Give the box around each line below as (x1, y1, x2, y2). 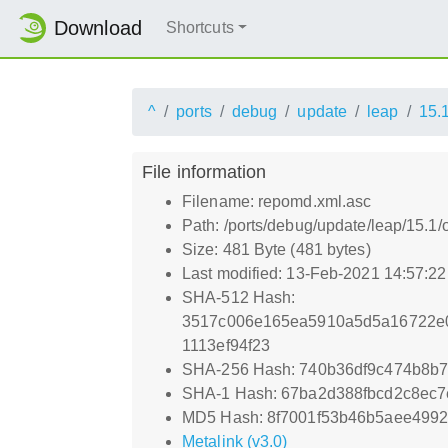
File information (142, 160, 267, 182)
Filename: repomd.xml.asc (182, 192, 372, 210)
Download (54, 17, 142, 40)
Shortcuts (165, 19, 234, 37)
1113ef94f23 (182, 336, 271, 354)
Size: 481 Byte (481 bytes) (182, 240, 371, 258)
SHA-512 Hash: (182, 288, 296, 306)
